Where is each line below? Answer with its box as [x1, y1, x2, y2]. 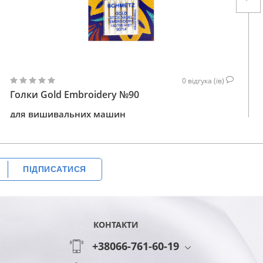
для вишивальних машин [10, 107, 126, 120]
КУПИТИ [161, 133, 195, 143]
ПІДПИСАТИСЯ [23, 164, 86, 174]
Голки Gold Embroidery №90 [10, 87, 139, 101]
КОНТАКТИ [93, 218, 139, 230]
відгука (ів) [188, 75, 226, 86]
